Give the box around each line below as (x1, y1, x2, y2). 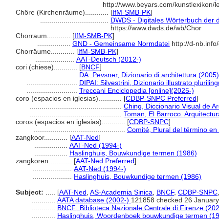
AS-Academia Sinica (90, 188, 153, 196)
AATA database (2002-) (57, 196, 131, 204)
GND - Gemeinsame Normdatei (72, 40, 170, 47)
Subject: (16, 188, 44, 196)
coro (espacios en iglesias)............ (16, 94, 124, 102)
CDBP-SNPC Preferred (126, 94, 197, 102)
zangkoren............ (16, 157, 74, 165)
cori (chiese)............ (16, 63, 79, 71)
